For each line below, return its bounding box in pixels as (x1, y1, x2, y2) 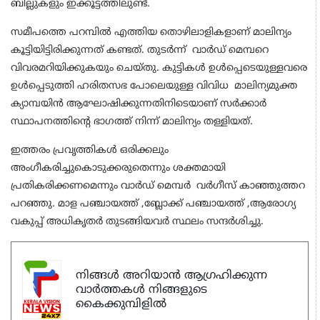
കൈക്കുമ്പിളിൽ (76, 296, 166, 311)
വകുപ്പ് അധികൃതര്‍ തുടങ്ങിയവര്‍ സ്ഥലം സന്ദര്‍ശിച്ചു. (11, 216, 264, 229)
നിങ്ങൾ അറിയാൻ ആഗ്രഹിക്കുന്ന (76, 268, 267, 283)
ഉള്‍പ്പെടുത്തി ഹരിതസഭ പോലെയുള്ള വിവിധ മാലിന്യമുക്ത (11, 80, 297, 93)
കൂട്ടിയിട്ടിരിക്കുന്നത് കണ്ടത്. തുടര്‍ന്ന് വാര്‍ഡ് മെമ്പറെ (11, 44, 269, 57)
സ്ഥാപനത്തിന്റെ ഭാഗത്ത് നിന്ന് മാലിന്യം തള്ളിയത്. (11, 116, 253, 129)
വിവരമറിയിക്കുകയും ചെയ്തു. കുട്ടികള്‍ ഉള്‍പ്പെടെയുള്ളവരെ (11, 62, 307, 75)
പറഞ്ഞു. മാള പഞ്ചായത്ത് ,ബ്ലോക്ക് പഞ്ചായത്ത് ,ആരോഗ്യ (11, 198, 296, 211)
